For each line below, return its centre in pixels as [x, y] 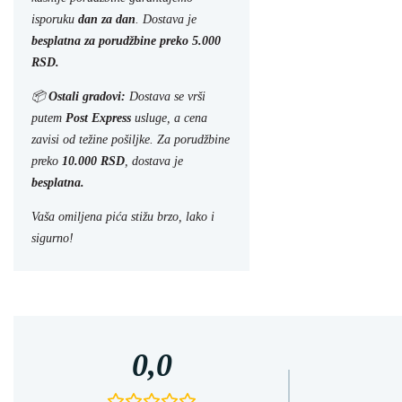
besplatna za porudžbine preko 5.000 [126, 41]
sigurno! [52, 239]
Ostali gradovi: [87, 97]
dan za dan [107, 20]
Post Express [98, 118]
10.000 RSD [93, 162]
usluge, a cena [169, 118]
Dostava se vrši [166, 97]
